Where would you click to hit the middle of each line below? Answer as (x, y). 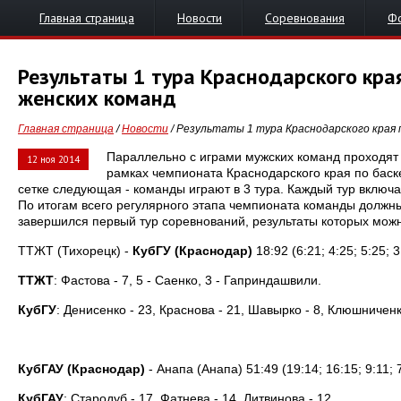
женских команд (97, 98)
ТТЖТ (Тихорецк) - (75, 251)
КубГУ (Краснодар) (192, 251)
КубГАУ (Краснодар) (81, 369)
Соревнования (305, 18)
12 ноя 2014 (53, 159)
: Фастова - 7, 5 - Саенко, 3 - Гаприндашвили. (188, 280)
